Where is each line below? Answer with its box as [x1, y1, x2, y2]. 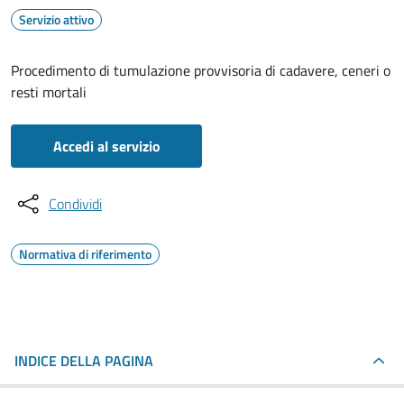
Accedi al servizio [52, 135, 161, 157]
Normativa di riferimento [19, 244, 151, 263]
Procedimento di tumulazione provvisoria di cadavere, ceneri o [11, 60, 390, 81]
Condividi [49, 193, 102, 215]
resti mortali [11, 81, 87, 103]
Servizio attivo [19, 10, 94, 29]
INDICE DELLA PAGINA [14, 350, 153, 372]
